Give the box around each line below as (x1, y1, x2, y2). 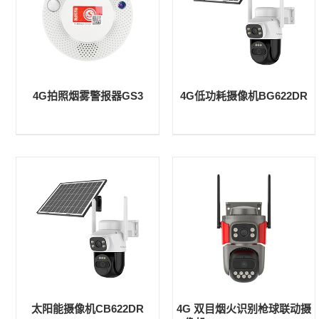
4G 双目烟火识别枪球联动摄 (177, 302, 311, 315)
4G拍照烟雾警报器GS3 (32, 89, 143, 102)
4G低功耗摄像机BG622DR (180, 89, 308, 102)
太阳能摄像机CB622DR (31, 302, 144, 315)
